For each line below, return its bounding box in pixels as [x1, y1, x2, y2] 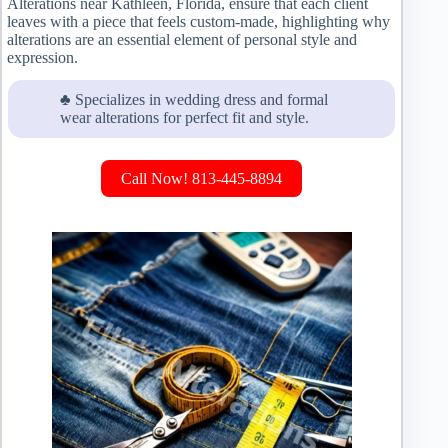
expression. [7, 48, 78, 66]
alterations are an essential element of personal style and [7, 30, 357, 48]
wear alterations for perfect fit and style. [60, 109, 309, 127]
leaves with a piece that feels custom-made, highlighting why [7, 12, 390, 30]
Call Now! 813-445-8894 [121, 170, 283, 188]
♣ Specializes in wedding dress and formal [60, 91, 328, 109]
